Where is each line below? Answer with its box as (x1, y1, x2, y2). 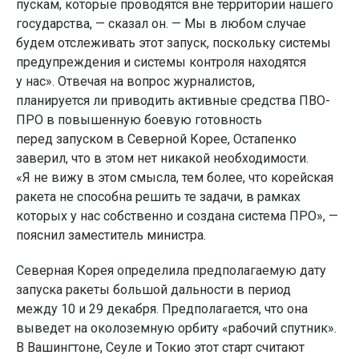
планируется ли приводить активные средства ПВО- (16, 93, 330, 108)
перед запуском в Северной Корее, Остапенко (16, 131, 296, 147)
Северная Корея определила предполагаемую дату (16, 263, 326, 278)
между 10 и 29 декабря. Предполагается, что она (16, 301, 308, 317)
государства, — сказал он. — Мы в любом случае (16, 16, 306, 31)
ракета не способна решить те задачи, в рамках (16, 189, 301, 204)
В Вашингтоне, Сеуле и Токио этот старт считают (16, 340, 305, 355)
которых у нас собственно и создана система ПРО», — (16, 208, 338, 224)
